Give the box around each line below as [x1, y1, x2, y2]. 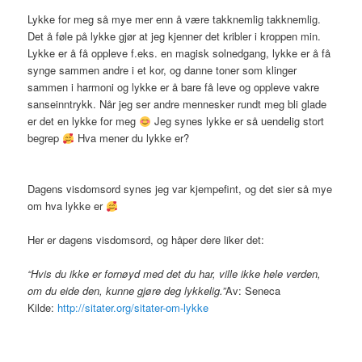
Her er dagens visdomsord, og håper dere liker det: [27, 232, 265, 248]
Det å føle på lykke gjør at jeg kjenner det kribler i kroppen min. [27, 28, 322, 44]
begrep [27, 130, 63, 146]
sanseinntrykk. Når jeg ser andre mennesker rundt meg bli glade [27, 96, 327, 112]
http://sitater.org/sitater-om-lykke [57, 300, 209, 316]
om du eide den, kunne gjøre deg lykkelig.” [27, 283, 226, 299]
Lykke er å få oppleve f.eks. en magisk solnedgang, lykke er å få [27, 45, 331, 61]
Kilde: [27, 300, 58, 316]
